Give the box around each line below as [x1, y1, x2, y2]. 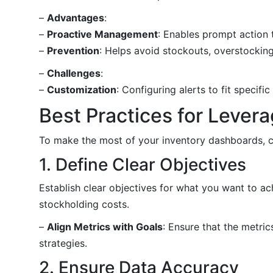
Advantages [47, 11, 104, 24]
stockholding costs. [39, 197, 129, 210]
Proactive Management [47, 27, 158, 40]
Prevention [47, 44, 99, 57]
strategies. [39, 236, 87, 249]
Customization [47, 83, 116, 96]
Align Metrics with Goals [47, 220, 163, 233]
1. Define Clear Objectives [39, 154, 246, 175]
